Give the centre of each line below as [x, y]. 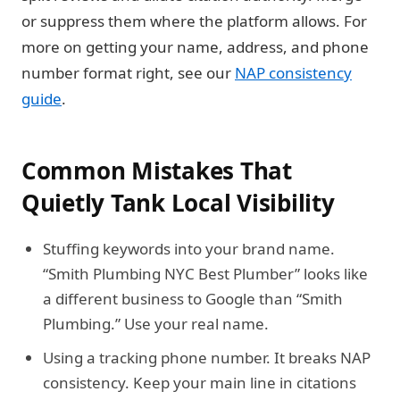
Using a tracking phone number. [157, 358]
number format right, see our [128, 73]
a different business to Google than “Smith [193, 299]
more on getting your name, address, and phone [195, 47]
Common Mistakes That [157, 171]
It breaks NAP [321, 358]
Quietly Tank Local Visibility [178, 203]
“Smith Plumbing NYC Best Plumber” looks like [205, 274]
